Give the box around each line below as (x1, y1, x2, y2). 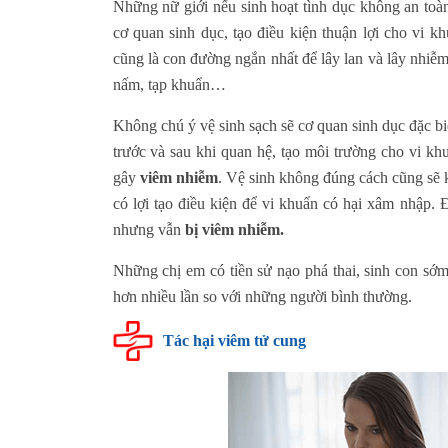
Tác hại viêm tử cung (162, 331, 306, 349)
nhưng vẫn (112, 220, 185, 238)
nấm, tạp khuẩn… (112, 75, 226, 93)
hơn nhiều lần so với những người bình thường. (112, 287, 412, 305)
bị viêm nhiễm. (184, 220, 284, 238)
